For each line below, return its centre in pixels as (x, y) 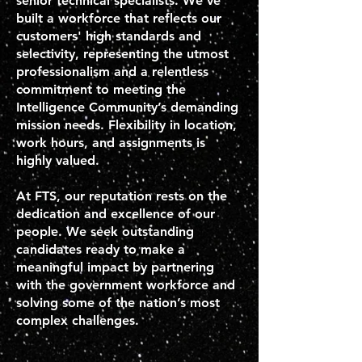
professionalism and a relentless (112, 72)
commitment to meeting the (101, 89)
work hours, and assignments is (111, 143)
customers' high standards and (109, 36)
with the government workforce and (126, 285)
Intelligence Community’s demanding (127, 107)
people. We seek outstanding (105, 232)
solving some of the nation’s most (118, 303)
